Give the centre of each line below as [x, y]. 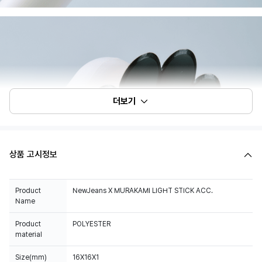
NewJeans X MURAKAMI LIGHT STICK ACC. [143, 191]
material [29, 235]
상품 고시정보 [33, 154]
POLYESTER [92, 224]
